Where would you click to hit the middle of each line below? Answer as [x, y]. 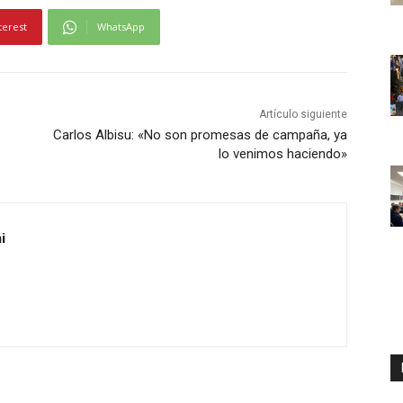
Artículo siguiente [303, 115]
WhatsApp [121, 27]
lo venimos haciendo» [282, 154]
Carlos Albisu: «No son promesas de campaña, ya [200, 135]
